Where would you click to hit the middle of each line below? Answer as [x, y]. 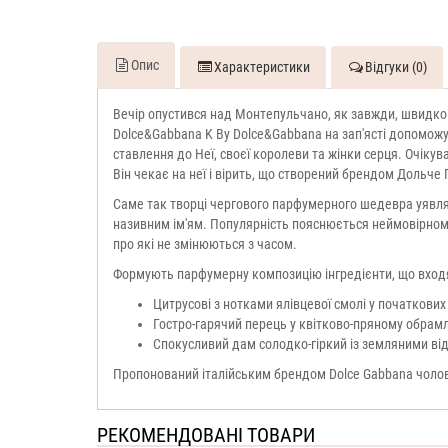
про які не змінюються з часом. [205, 243]
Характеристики [262, 66]
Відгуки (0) [396, 66]
